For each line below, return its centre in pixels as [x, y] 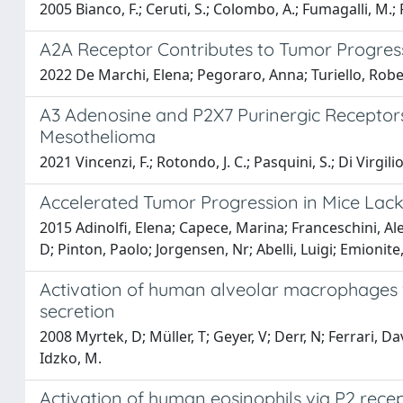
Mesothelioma [98, 136]
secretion [77, 311]
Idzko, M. [71, 358]
